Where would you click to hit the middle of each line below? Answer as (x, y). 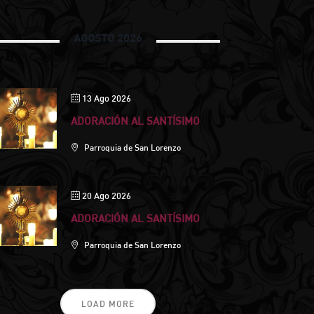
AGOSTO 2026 (108, 37)
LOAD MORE (108, 303)
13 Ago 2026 (106, 98)
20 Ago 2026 (106, 195)
